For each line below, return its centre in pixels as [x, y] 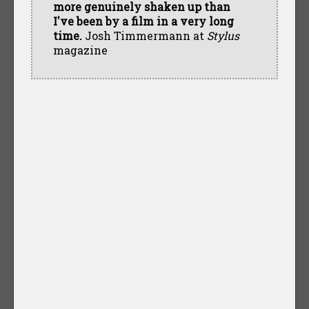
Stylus [223, 35]
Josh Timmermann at [144, 35]
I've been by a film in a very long [143, 21]
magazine [80, 50]
